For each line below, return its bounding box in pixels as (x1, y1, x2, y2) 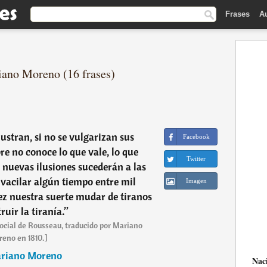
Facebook (182, 133, 210, 140)
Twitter (187, 155, 206, 162)
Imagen (185, 177, 207, 184)
